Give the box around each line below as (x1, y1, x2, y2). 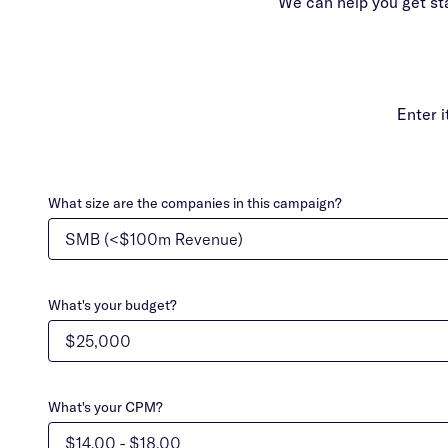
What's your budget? (48, 296, 177, 314)
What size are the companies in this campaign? (48, 194, 342, 212)
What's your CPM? (48, 398, 163, 416)
